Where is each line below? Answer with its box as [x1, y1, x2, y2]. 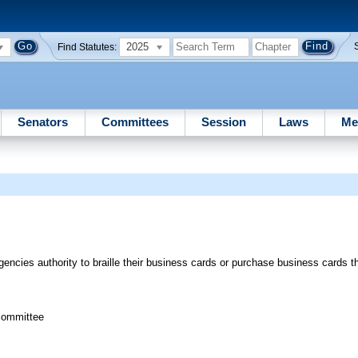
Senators [18, 114, 69, 129]
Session [201, 114, 246, 129]
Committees [101, 114, 169, 129]
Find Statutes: [58, 42, 117, 52]
